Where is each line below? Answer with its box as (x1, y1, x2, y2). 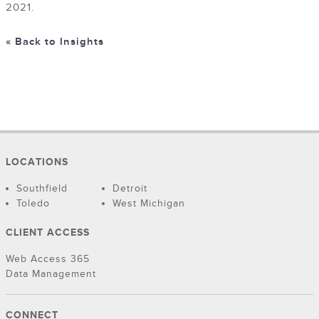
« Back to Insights (6, 35, 104, 49)
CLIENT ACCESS (6, 226, 90, 239)
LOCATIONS (6, 156, 68, 169)
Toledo (16, 197, 50, 210)
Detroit (113, 182, 147, 195)
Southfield (16, 182, 68, 195)
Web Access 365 (6, 253, 90, 266)
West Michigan (113, 197, 185, 210)
